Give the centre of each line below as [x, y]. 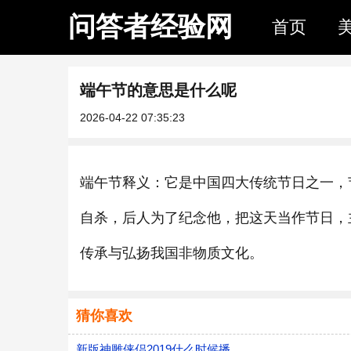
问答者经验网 [150, 26]
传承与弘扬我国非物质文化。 [172, 253]
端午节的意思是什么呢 [158, 90]
